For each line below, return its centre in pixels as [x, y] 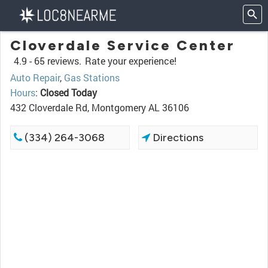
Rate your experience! [131, 61]
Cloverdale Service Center [123, 45]
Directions [177, 138]
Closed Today [68, 92]
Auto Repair [35, 77]
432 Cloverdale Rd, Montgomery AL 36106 [100, 107]
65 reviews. [58, 61]
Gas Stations [92, 77]
